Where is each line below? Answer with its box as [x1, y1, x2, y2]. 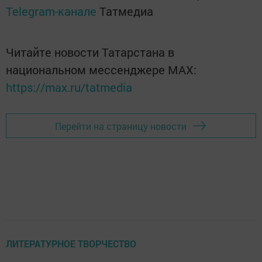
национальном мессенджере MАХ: [6, 62, 196, 77]
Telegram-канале [6, 4, 96, 19]
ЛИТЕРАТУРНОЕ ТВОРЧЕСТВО [6, 237, 136, 250]
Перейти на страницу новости [55, 119, 187, 132]
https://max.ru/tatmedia [6, 80, 132, 95]
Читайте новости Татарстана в [6, 44, 174, 60]
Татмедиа [99, 4, 153, 19]
